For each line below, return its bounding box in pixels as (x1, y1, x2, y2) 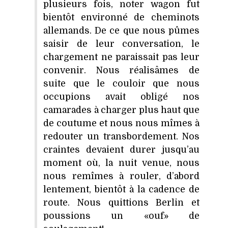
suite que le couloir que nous (43, 78, 199, 89)
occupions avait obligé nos (43, 91, 199, 102)
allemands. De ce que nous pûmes (43, 25, 199, 36)
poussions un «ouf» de (43, 210, 199, 221)
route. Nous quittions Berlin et (43, 197, 199, 208)
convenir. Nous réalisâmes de (43, 65, 199, 75)
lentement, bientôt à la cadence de (43, 184, 199, 194)
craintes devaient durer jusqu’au (43, 144, 199, 155)
